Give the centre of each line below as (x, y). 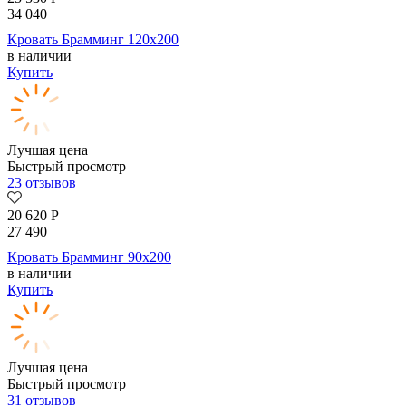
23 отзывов (42, 183)
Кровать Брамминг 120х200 (93, 40)
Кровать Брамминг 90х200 (89, 257)
